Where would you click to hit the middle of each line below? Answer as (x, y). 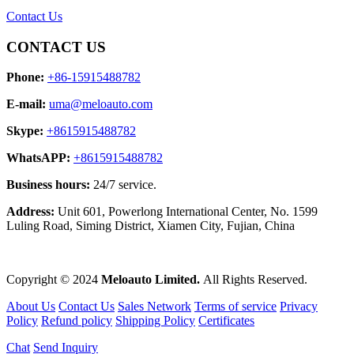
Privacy (299, 307)
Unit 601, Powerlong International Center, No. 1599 (186, 212)
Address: (30, 212)
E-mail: (26, 104)
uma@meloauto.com (101, 104)
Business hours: (48, 185)
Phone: (25, 77)
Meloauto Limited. (151, 280)
